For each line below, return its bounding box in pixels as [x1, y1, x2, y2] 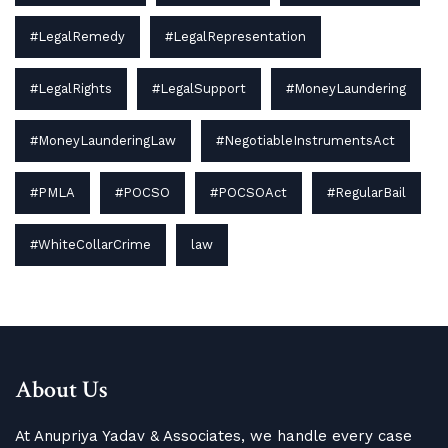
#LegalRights [30, 80, 112, 96]
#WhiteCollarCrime [30, 236, 151, 252]
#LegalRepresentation [165, 28, 306, 44]
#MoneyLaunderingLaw [30, 132, 176, 148]
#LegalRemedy [30, 28, 125, 44]
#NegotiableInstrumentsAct [216, 132, 395, 148]
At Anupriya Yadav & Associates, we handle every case [15, 426, 412, 445]
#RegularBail [327, 184, 406, 200]
